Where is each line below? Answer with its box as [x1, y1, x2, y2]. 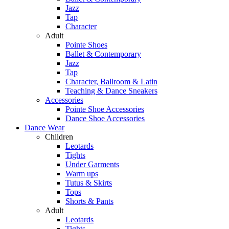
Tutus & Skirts [65, 178, 112, 187]
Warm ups [65, 169, 98, 178]
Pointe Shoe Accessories [65, 105, 144, 113]
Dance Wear [25, 123, 64, 132]
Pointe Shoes [65, 40, 107, 49]
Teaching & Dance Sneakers [65, 86, 157, 95]
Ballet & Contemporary [65, 50, 141, 58]
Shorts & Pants [65, 197, 113, 205]
